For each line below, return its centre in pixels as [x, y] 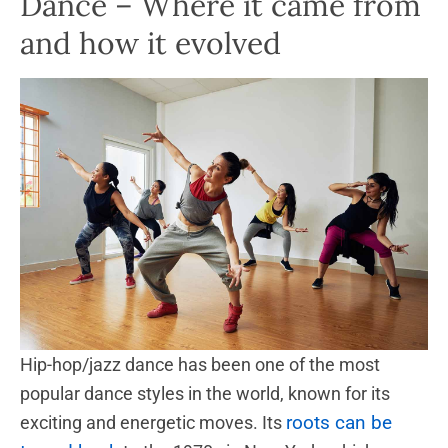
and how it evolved [150, 42]
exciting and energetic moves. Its [153, 422]
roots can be [339, 422]
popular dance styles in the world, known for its [205, 393]
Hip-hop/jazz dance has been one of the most [200, 364]
